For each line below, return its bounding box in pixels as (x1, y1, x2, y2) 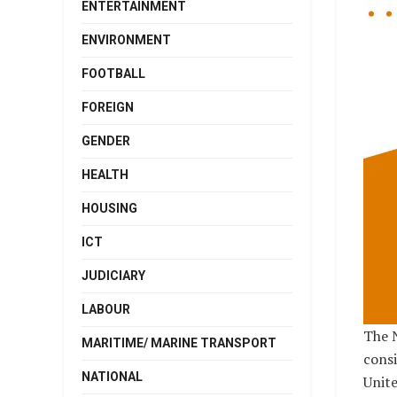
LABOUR (82, 301, 130, 316)
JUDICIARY (82, 268, 145, 283)
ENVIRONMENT (82, 32, 171, 47)
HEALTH (82, 167, 128, 182)
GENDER (82, 133, 130, 148)
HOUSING (82, 200, 137, 215)
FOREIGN (82, 99, 134, 114)
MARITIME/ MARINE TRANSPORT (82, 335, 276, 350)
